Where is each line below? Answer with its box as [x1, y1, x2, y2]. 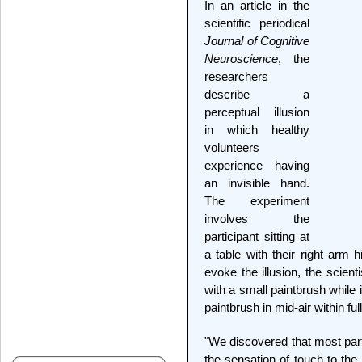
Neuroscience [204, 52, 278, 65]
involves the [204, 212, 309, 225]
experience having [204, 158, 309, 172]
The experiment [204, 194, 309, 208]
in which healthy [204, 123, 309, 137]
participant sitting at [204, 229, 309, 243]
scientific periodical [204, 16, 309, 30]
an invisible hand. [204, 176, 309, 190]
